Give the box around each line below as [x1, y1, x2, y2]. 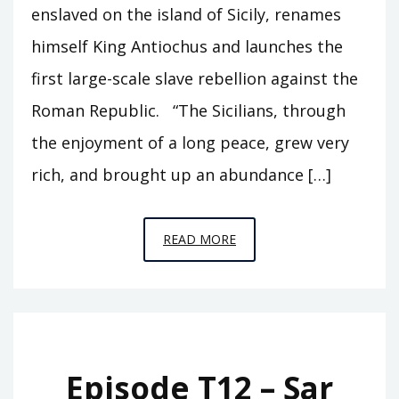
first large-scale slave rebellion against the [31, 67, 358, 89]
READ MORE [163, 230, 236, 248]
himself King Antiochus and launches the [31, 35, 343, 57]
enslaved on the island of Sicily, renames [31, 3, 341, 25]
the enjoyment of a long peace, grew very [31, 131, 349, 153]
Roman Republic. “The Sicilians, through [31, 99, 346, 121]
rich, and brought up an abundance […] [31, 163, 331, 185]
